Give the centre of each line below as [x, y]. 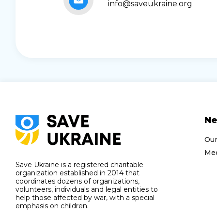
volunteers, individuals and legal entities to [87, 189]
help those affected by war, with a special [85, 197]
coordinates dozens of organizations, [77, 181]
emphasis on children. [52, 206]
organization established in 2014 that [77, 173]
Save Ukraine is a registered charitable [79, 164]
